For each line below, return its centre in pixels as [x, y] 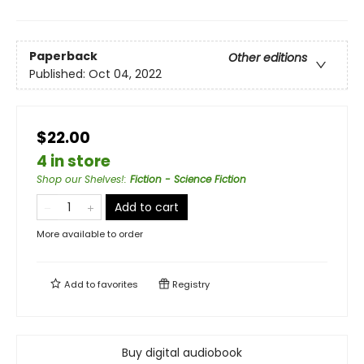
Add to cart [147, 208]
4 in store [74, 162]
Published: [59, 74]
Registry [190, 285]
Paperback [63, 56]
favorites [118, 285]
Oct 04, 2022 [125, 74]
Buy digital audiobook [182, 353]
